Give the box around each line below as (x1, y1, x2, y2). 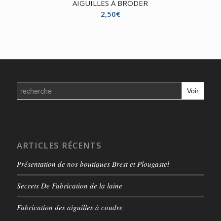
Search (16, 79, 37, 89)
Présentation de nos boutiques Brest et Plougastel (16, 158, 169, 169)
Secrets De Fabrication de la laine (16, 180, 122, 190)
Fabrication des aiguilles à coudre (16, 202, 123, 212)
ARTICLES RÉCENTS (16, 139, 102, 151)
